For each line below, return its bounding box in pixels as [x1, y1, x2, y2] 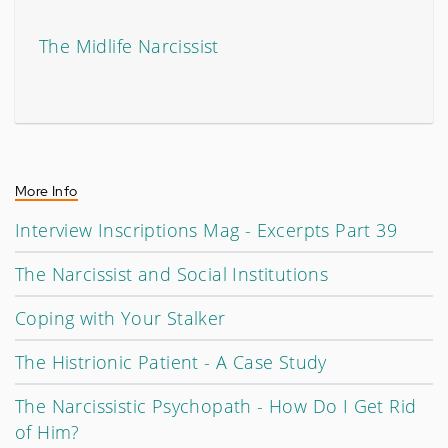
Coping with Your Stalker [15, 306, 226, 330]
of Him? [15, 420, 80, 444]
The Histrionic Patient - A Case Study [15, 350, 327, 374]
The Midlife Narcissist [39, 34, 219, 58]
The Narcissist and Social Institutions [15, 262, 329, 286]
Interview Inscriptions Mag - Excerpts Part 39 [15, 218, 397, 242]
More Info [15, 182, 78, 200]
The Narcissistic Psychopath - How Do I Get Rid [15, 394, 417, 418]
